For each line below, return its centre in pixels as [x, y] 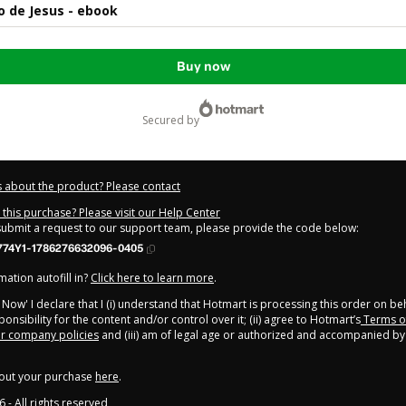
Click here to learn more [152, 278]
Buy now [203, 67]
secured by [174, 121]
